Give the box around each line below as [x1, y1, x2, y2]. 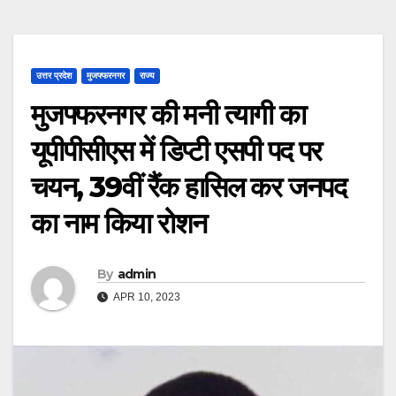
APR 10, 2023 [111, 290, 180, 303]
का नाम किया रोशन [31, 205, 207, 240]
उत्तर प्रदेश [36, 70, 72, 80]
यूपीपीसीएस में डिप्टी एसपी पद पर [31, 133, 322, 168]
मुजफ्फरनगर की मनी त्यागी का [31, 96, 306, 132]
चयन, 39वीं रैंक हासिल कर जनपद [31, 169, 346, 204]
